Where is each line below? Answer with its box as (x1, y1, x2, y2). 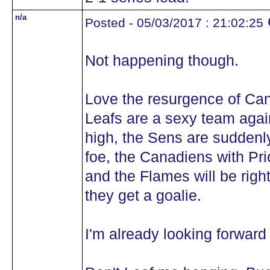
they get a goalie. (85, 187, 201, 204)
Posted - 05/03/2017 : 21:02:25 (85, 16, 263, 30)
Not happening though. (85, 52, 239, 69)
